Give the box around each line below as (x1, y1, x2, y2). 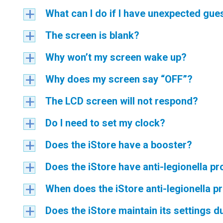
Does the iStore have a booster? (45, 139, 192, 151)
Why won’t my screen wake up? (45, 51, 187, 63)
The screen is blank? (45, 29, 139, 41)
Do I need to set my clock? (45, 117, 165, 129)
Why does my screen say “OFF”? (45, 73, 193, 85)
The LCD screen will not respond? (45, 95, 198, 107)
